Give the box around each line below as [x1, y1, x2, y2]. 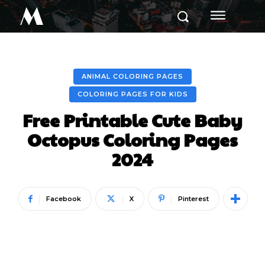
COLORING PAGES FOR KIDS [77, 90, 188, 98]
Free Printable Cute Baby [22, 108, 243, 132]
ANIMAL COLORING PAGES [82, 72, 183, 80]
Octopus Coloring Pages [27, 127, 238, 151]
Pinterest [177, 195, 209, 203]
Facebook [46, 195, 81, 203]
